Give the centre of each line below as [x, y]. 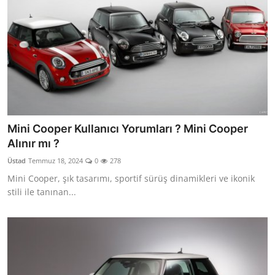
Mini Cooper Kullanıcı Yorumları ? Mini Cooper [128, 129]
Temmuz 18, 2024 [56, 161]
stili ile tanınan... [42, 192]
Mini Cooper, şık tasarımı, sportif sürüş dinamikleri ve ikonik [131, 179]
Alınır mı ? [33, 144]
